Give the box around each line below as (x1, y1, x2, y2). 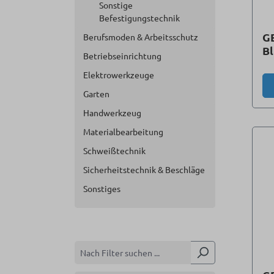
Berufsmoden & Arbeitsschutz (83, 31, 198, 42)
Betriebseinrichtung (83, 50, 161, 61)
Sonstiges (83, 183, 120, 194)
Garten (83, 88, 109, 99)
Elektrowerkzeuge (83, 69, 154, 80)
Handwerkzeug (83, 107, 141, 118)
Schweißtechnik (83, 145, 146, 156)
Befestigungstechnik (99, 12, 180, 23)
